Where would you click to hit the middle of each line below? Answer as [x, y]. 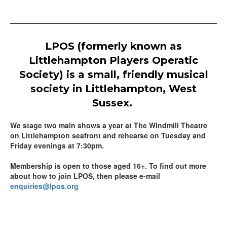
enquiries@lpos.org [44, 186]
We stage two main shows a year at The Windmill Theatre [109, 125]
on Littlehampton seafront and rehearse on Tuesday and [108, 135]
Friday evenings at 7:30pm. [57, 145]
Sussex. [113, 103]
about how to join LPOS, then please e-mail [85, 176]
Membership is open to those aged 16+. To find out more [108, 165]
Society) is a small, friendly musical [113, 74]
